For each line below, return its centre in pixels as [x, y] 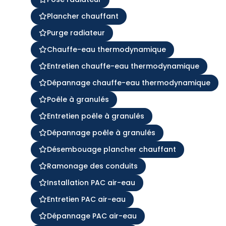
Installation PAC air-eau [91, 182]
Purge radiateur [76, 33]
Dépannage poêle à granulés [101, 132]
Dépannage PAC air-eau [92, 216]
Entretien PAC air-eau [86, 199]
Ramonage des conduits [92, 166]
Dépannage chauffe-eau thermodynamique [128, 82]
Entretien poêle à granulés [95, 116]
